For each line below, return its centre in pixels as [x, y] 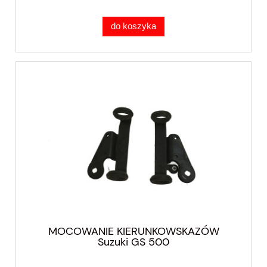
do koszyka [133, 26]
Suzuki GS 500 [133, 242]
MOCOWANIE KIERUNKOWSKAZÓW [133, 232]
